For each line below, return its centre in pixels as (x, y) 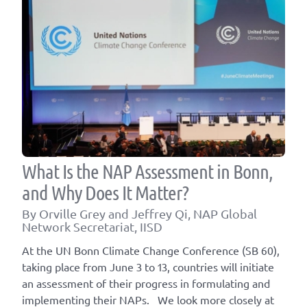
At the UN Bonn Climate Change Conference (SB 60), (151, 250)
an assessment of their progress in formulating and (146, 283)
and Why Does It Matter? (107, 193)
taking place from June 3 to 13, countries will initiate (148, 267)
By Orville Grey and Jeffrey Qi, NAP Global (139, 213)
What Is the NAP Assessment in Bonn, (147, 171)
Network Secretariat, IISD (92, 226)
